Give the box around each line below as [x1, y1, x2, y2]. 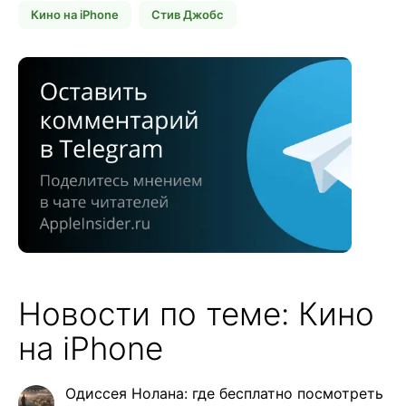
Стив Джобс [151, 7, 224, 23]
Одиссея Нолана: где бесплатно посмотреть [65, 383, 383, 402]
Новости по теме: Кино [18, 294, 374, 333]
